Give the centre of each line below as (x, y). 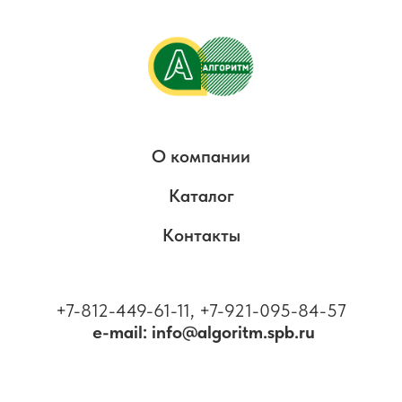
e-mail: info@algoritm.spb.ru (203, 332)
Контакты (201, 235)
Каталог (201, 196)
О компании (201, 156)
